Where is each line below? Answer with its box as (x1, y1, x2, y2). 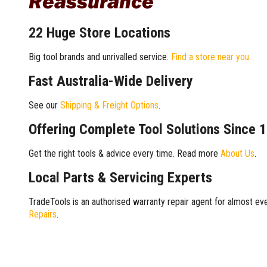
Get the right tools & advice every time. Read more (29, 147, 221, 159)
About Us (221, 147, 254, 159)
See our (29, 99, 60, 111)
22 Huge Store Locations (29, 24, 170, 41)
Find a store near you (171, 51, 249, 63)
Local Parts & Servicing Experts (29, 169, 212, 186)
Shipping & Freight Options (60, 99, 159, 111)
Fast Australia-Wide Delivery (29, 72, 193, 89)
